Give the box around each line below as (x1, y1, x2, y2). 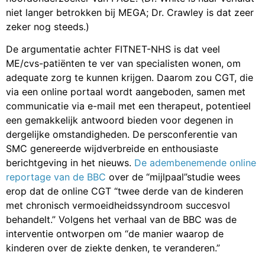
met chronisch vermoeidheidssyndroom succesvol (6, 199, 230, 212)
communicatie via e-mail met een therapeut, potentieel (6, 100, 251, 112)
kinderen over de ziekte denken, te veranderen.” (6, 242, 220, 254)
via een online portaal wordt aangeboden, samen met (6, 86, 245, 98)
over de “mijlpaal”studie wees (109, 171, 240, 183)
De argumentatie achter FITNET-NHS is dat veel (6, 43, 220, 56)
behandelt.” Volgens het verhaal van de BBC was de (6, 214, 237, 226)
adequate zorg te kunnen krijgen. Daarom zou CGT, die (6, 72, 253, 84)
